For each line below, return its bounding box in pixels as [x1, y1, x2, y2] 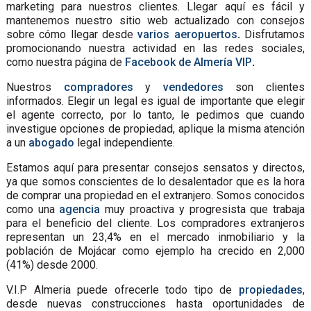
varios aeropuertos [137, 27, 237, 41]
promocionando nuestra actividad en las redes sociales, [6, 41, 305, 55]
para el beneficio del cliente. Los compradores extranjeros [6, 216, 305, 230]
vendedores [162, 80, 224, 94]
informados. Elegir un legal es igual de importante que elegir [6, 94, 305, 108]
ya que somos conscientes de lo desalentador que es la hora [6, 174, 305, 188]
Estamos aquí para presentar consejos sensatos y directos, [6, 160, 305, 174]
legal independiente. [74, 135, 175, 149]
